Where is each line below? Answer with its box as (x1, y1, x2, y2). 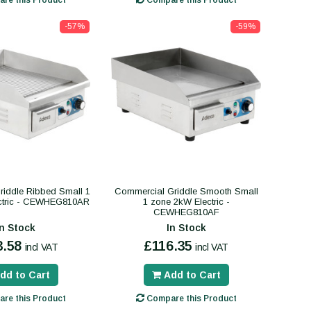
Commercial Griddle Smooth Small (114, 185, 258, 196)
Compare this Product (144, 293, 237, 303)
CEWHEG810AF (153, 206, 219, 217)
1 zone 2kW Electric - (142, 196, 230, 207)
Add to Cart (163, 269, 221, 280)
